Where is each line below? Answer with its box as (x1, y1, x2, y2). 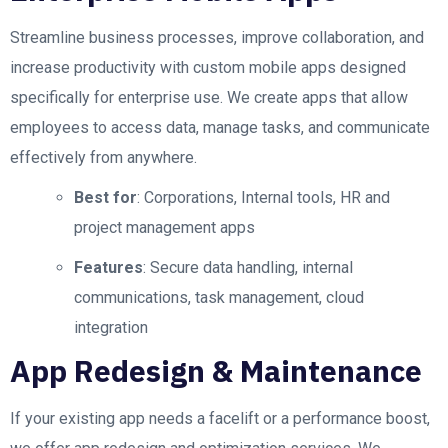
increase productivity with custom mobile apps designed (10, 58, 406, 77)
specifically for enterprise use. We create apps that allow (10, 88, 408, 107)
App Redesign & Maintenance (10, 351, 422, 390)
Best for (74, 188, 137, 207)
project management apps (74, 218, 255, 237)
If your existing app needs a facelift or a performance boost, (10, 409, 430, 428)
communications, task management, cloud (74, 288, 364, 307)
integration (74, 318, 148, 337)
